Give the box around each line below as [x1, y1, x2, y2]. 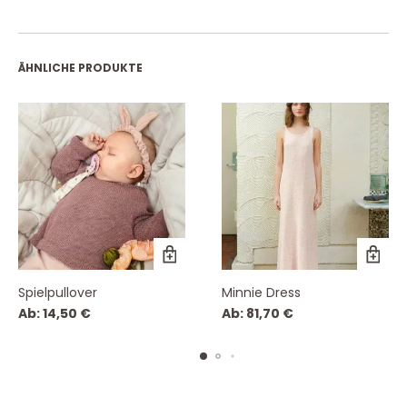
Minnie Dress [222, 283, 301, 303]
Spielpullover [18, 283, 97, 303]
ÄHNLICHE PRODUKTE [18, 60, 143, 76]
